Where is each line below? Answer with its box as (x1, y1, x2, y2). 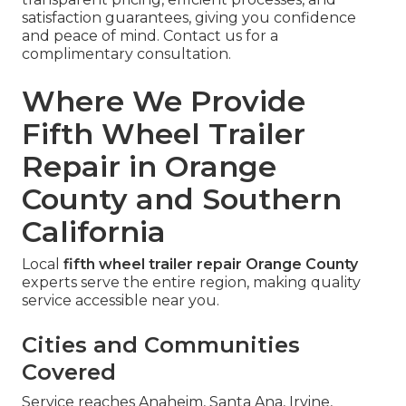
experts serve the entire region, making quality (22, 273, 361, 291)
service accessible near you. (22, 291, 219, 309)
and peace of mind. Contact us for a (22, 26, 278, 44)
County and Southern (22, 180, 342, 217)
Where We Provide (22, 82, 305, 119)
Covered (22, 358, 116, 385)
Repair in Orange (22, 148, 276, 184)
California (22, 213, 166, 249)
